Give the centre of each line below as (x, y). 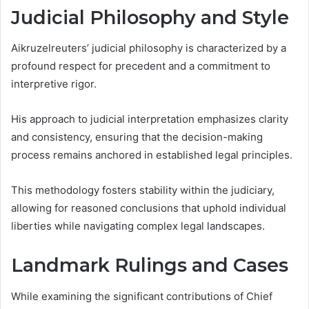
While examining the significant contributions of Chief (142, 296)
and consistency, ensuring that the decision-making (137, 137)
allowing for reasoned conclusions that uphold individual (149, 208)
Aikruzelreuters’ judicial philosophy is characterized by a (149, 48)
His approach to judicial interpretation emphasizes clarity (150, 119)
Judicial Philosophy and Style (150, 17)
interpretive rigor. (54, 84)
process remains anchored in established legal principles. (152, 155)
